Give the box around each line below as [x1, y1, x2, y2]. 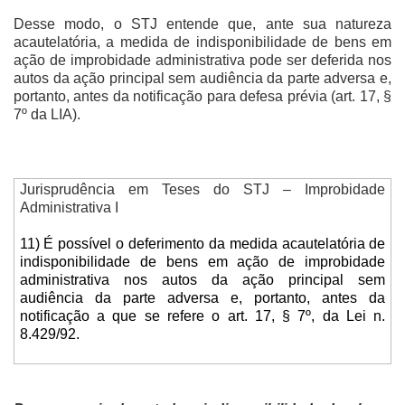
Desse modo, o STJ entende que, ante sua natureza [14, 16, 391, 33]
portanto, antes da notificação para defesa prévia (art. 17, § [14, 89, 391, 105]
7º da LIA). [14, 107, 80, 123]
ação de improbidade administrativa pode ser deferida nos [14, 52, 391, 69]
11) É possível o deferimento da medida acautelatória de [19, 236, 386, 251]
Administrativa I [19, 200, 118, 215]
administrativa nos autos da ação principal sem [19, 272, 386, 287]
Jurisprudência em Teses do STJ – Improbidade [19, 182, 386, 197]
